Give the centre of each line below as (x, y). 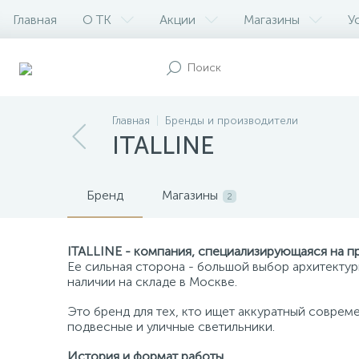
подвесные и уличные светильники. (171, 327)
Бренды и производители (232, 121)
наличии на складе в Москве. (152, 282)
